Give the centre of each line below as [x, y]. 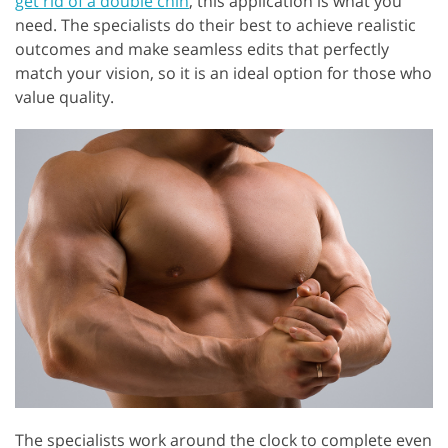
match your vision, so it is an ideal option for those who [223, 73]
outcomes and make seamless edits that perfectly [202, 49]
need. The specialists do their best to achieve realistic [215, 25]
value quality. [64, 97]
